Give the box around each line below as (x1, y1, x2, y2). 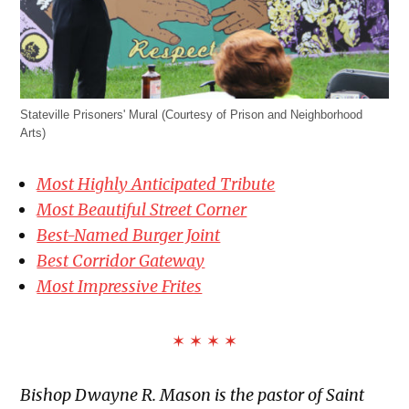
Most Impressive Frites (37, 275, 203, 297)
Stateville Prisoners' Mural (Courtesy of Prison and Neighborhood (20, 108, 363, 121)
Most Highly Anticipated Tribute (37, 173, 276, 194)
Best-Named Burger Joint (37, 224, 221, 246)
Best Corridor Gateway (37, 249, 205, 271)
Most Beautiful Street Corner (37, 198, 247, 220)
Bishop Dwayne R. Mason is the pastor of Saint (20, 383, 365, 405)
